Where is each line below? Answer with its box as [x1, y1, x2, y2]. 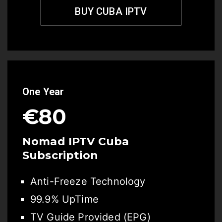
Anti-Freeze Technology [30, 175, 146, 187]
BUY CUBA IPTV [75, 5, 147, 17]
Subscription [22, 149, 98, 162]
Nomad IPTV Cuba [22, 135, 129, 148]
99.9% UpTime [30, 193, 99, 205]
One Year [22, 86, 64, 98]
